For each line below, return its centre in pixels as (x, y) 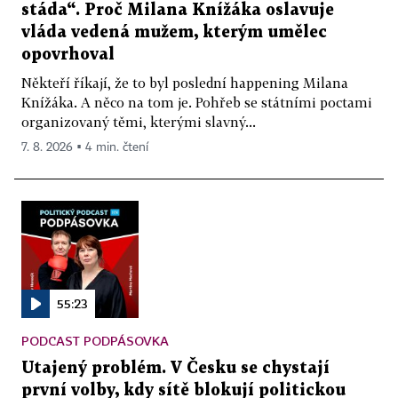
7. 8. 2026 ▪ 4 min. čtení (85, 147)
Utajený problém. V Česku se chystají (175, 368)
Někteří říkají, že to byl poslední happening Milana (185, 82)
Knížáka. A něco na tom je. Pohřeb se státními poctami (197, 102)
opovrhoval (68, 54)
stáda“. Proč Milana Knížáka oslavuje (178, 10)
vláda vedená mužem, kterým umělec (174, 32)
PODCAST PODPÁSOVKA (95, 340)
